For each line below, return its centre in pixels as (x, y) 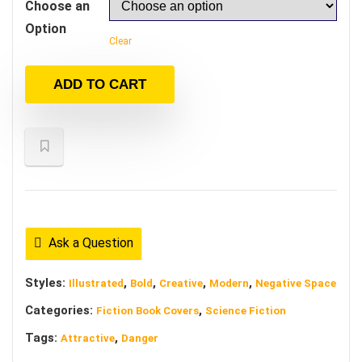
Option (46, 29)
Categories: (61, 310)
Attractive (88, 338)
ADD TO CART (100, 84)
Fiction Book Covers (147, 311)
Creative (181, 283)
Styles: (47, 283)
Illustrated (96, 283)
